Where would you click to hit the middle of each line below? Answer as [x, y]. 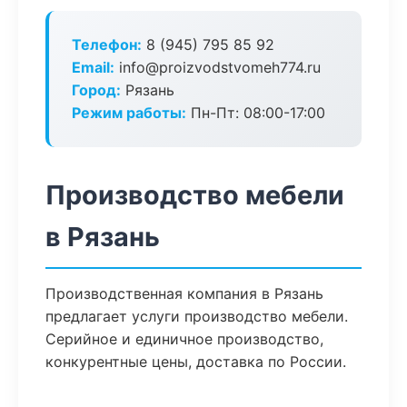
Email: [93, 67]
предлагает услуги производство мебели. [197, 316]
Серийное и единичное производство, [184, 339]
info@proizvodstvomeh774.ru [218, 67]
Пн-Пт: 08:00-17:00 [256, 113]
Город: [96, 90]
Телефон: [107, 45]
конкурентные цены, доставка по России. [196, 362]
